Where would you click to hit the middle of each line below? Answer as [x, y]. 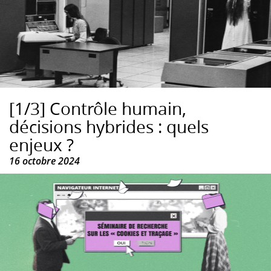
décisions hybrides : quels [109, 127]
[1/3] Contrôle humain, [98, 109]
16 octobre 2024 [44, 161]
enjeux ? [41, 145]
